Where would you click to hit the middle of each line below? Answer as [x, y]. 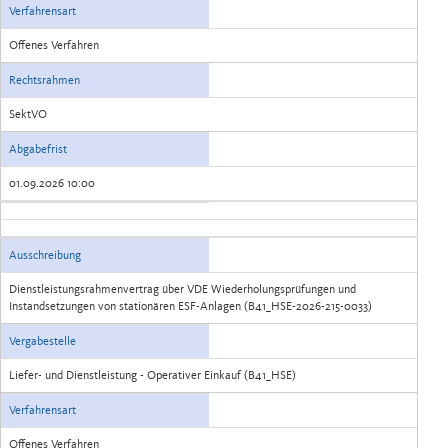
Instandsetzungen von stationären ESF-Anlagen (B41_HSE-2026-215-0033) [190, 306]
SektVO [28, 114]
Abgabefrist [38, 149]
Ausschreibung [45, 255]
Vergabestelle [42, 341]
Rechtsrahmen [44, 80]
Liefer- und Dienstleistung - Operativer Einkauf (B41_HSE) [152, 375]
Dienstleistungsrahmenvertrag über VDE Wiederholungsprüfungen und [182, 289]
